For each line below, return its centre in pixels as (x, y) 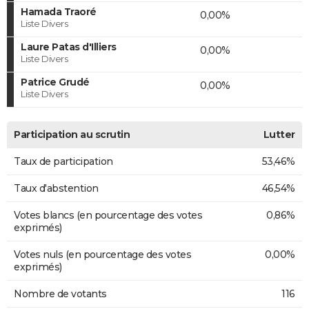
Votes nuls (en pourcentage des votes (102, 254)
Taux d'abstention (56, 188)
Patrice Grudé (55, 82)
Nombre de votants (60, 293)
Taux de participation (63, 161)
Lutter (279, 134)
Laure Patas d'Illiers (69, 47)
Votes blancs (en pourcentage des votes (108, 215)
